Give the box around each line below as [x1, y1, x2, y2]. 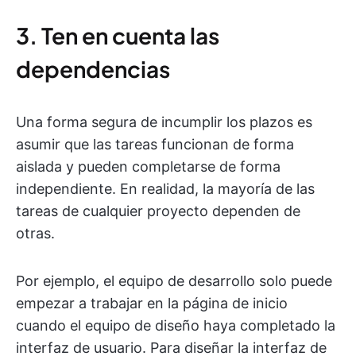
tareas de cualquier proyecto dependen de [16, 203, 300, 220]
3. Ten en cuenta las [16, 21, 219, 50]
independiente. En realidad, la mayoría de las [16, 180, 315, 198]
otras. [16, 225, 55, 242]
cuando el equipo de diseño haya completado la [16, 317, 335, 335]
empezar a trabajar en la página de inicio [16, 295, 288, 312]
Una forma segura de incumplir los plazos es [16, 114, 312, 131]
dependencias [16, 55, 170, 83]
